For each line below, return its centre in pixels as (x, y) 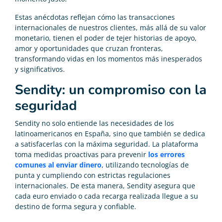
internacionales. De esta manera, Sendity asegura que (105, 185)
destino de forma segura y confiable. (76, 206)
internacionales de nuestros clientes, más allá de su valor (111, 27)
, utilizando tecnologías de (145, 165)
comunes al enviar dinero (58, 165)
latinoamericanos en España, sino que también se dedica (110, 133)
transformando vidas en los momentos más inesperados (109, 58)
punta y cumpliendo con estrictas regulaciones (93, 175)
